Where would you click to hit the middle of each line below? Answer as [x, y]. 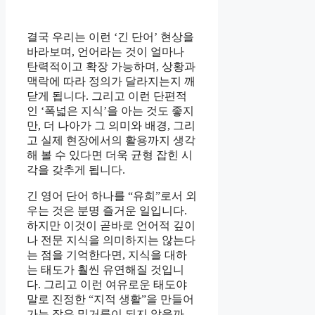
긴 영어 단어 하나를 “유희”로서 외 [112, 195]
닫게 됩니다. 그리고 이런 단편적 [107, 96]
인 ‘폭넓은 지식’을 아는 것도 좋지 [110, 110]
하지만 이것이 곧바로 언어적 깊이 [111, 225]
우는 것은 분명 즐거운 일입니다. [107, 210]
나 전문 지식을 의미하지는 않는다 [111, 240]
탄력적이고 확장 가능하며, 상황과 [111, 66]
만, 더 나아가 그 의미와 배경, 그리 [111, 125]
